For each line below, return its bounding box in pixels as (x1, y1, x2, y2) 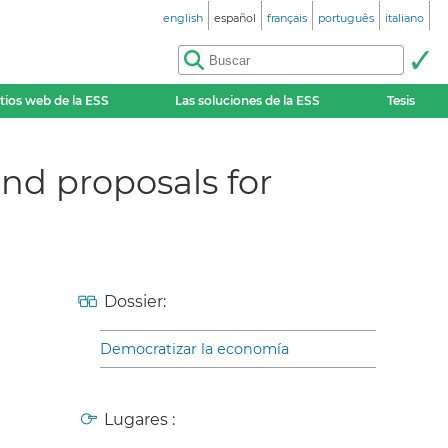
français (267, 11, 307, 25)
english (163, 11, 203, 25)
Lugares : (104, 409, 175, 429)
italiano (385, 11, 424, 25)
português (318, 11, 374, 25)
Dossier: (104, 291, 166, 311)
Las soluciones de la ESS (175, 93, 321, 108)
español (214, 11, 256, 25)
